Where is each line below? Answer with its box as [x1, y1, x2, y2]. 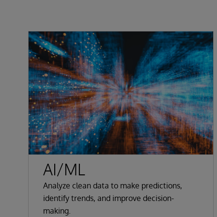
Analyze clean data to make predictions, [43, 180, 182, 190]
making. [43, 205, 71, 216]
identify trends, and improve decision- [43, 193, 174, 203]
